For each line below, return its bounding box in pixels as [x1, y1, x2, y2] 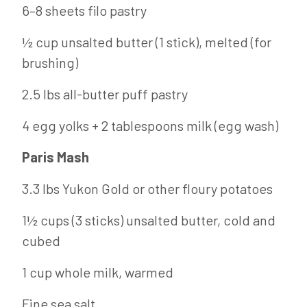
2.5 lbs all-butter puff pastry [22, 86, 188, 102]
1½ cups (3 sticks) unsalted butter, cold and [22, 212, 275, 228]
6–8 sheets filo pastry [22, 2, 147, 19]
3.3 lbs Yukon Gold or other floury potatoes [22, 180, 273, 197]
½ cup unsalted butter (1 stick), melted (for [22, 34, 271, 50]
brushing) [22, 54, 78, 71]
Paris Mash [22, 149, 89, 165]
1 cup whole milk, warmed [22, 264, 173, 280]
